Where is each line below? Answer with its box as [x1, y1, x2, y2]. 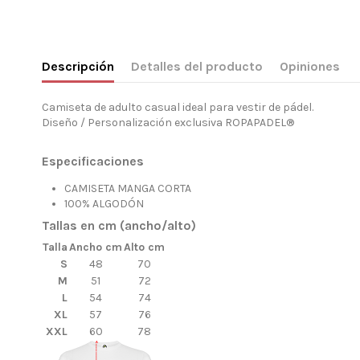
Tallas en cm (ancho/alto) [42, 218, 196, 233]
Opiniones [280, 58, 340, 74]
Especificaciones [42, 153, 144, 169]
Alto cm [124, 239, 165, 254]
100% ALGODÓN [64, 197, 144, 211]
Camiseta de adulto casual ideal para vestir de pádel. [42, 100, 316, 114]
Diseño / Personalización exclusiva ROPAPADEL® [42, 115, 294, 129]
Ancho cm [69, 239, 122, 254]
